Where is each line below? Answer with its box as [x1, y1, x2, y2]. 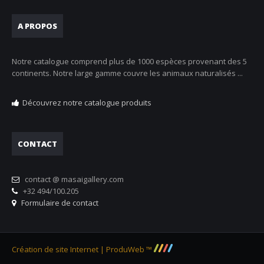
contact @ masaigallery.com [21, 174, 124, 185]
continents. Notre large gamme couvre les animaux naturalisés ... [12, 68, 243, 79]
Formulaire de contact [18, 197, 98, 209]
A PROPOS [18, 21, 57, 32]
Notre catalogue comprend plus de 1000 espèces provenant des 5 [12, 56, 247, 67]
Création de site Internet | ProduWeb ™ [12, 244, 154, 255]
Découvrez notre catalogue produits [22, 97, 151, 108]
